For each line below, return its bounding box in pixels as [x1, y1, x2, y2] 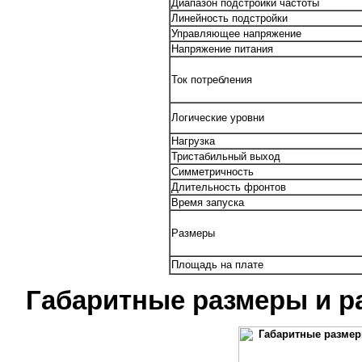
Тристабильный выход [170, 150, 280, 163]
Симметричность [170, 166, 254, 179]
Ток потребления [170, 74, 252, 86]
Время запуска [170, 196, 244, 209]
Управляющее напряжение [170, 27, 301, 40]
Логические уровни [170, 112, 264, 124]
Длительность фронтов [170, 181, 286, 194]
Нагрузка [170, 135, 215, 148]
